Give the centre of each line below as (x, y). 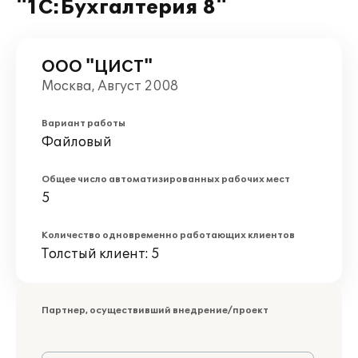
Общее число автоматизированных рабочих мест (166, 179)
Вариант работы (84, 123)
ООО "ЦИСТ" (97, 67)
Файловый (77, 142)
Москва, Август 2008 (110, 86)
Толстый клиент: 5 (101, 254)
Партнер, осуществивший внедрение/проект (155, 310)
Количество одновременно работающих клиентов (168, 235)
